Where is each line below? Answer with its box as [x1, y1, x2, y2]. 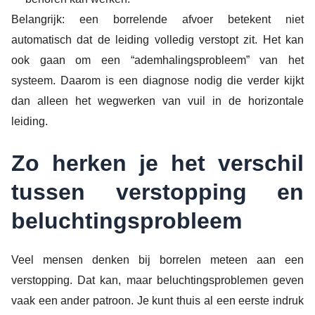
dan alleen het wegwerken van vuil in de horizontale [11, 94, 304, 107]
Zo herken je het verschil [11, 150, 304, 176]
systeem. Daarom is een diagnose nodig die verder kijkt [11, 74, 304, 86]
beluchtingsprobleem [11, 208, 242, 234]
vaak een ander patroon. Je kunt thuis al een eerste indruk [11, 295, 304, 307]
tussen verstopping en [11, 179, 304, 205]
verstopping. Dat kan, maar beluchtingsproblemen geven [11, 274, 304, 287]
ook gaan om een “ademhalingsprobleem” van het [11, 53, 304, 66]
